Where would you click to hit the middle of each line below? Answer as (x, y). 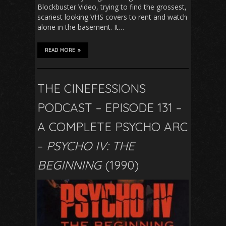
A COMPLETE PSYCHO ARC (112, 127)
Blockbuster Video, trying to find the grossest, (112, 7)
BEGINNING (69, 165)
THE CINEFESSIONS (92, 89)
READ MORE (60, 50)
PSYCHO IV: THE (91, 146)
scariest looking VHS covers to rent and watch (112, 17)
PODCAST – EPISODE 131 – (109, 108)
